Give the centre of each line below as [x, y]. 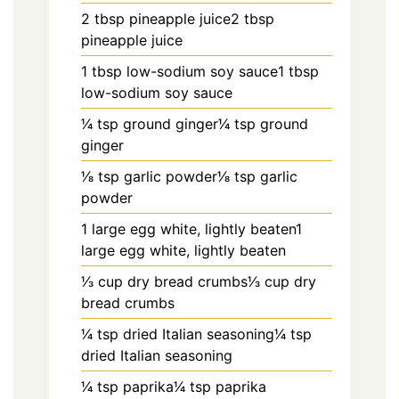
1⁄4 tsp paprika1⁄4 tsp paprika [174, 387]
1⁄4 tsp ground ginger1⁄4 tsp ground [195, 124]
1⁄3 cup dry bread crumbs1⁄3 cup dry [199, 282]
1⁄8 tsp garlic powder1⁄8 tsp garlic [189, 177]
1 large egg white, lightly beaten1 [191, 229]
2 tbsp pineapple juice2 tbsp [178, 19]
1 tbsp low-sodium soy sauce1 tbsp [200, 72]
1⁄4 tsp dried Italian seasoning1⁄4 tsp [196, 334]
